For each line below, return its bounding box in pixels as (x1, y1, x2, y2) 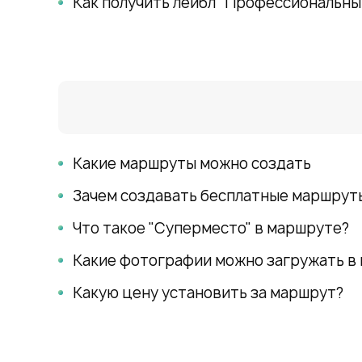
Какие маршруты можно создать (73, 153, 311, 174)
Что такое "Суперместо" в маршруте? (73, 217, 349, 238)
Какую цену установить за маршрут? (73, 282, 343, 303)
